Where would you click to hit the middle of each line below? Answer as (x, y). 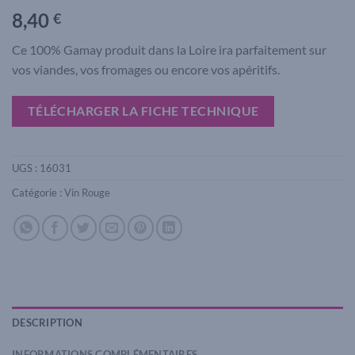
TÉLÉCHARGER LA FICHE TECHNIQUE (143, 111)
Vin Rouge (87, 193)
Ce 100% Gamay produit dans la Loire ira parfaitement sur (169, 50)
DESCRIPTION (47, 323)
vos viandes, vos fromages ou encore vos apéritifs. (146, 70)
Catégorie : (38, 193)
